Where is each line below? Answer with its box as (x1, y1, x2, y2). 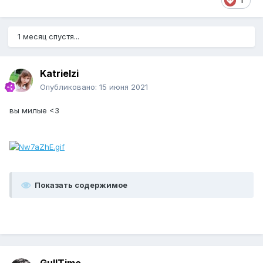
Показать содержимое (35, 180, 127, 190)
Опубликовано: (40, 82, 99, 92)
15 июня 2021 (99, 82, 148, 92)
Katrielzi (40, 68, 79, 80)
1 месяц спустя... (18, 32, 79, 42)
